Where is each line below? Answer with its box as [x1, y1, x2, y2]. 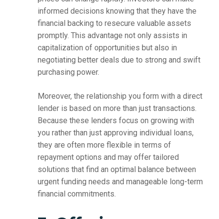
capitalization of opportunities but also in [37, 43, 177, 53]
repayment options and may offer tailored [37, 153, 179, 162]
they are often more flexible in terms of [37, 140, 171, 150]
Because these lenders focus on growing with [37, 116, 194, 126]
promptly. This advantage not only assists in [37, 31, 187, 41]
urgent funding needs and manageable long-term [37, 177, 203, 187]
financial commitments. [37, 189, 116, 199]
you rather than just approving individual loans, [37, 128, 194, 138]
